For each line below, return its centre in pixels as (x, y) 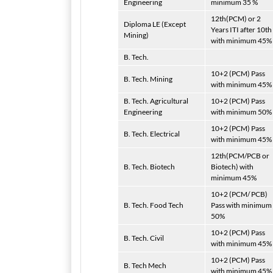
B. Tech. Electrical (152, 134)
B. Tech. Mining (148, 79)
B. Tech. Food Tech (154, 205)
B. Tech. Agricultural (156, 101)
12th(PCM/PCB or (240, 156)
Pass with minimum (241, 205)
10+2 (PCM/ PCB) (239, 194)
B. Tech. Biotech (149, 167)
